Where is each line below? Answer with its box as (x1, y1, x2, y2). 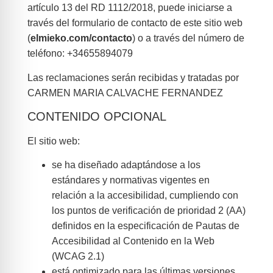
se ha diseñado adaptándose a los (51, 160, 200, 171)
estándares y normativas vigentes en (51, 175, 210, 186)
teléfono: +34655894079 (27, 48, 133, 59)
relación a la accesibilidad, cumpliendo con (51, 190, 238, 201)
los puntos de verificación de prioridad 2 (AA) (51, 205, 246, 216)
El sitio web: (27, 135, 80, 146)
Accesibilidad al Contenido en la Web (51, 236, 214, 247)
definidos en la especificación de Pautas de (51, 221, 239, 232)
